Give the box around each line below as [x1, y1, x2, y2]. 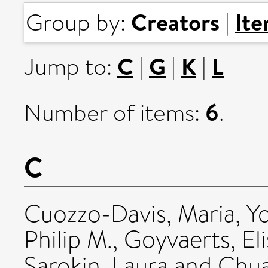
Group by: [26, 6, 131, 39]
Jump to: [24, 50, 117, 84]
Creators [131, 5, 220, 38]
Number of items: [24, 96, 205, 130]
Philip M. [24, 222, 112, 257]
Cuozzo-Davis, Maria [24, 196, 235, 231]
